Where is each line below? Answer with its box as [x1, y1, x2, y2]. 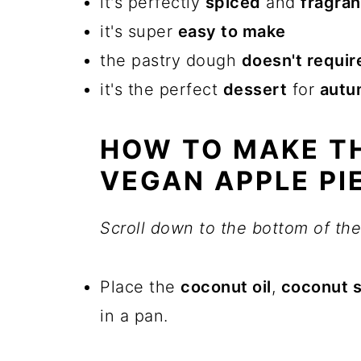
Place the [100, 277, 180, 297]
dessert [222, 80, 287, 99]
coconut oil [180, 277, 272, 297]
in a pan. [100, 306, 168, 326]
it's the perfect [100, 80, 223, 99]
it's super [100, 22, 178, 41]
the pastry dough [100, 51, 242, 70]
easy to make [177, 22, 290, 41]
